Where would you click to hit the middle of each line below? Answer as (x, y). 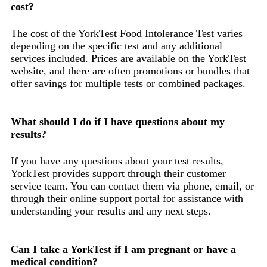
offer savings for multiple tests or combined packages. (128, 83)
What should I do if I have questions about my (118, 121)
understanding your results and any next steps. (111, 211)
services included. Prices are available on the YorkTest (128, 58)
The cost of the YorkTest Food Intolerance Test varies (127, 33)
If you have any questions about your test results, (117, 161)
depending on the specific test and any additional (117, 46)
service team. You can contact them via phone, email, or (132, 186)
